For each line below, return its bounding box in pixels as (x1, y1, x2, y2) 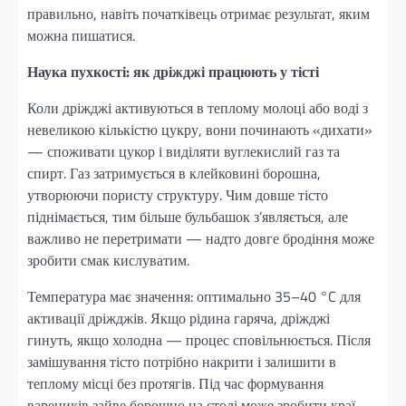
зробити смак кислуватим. (27, 248, 189, 271)
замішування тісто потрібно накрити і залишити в (27, 350, 336, 372)
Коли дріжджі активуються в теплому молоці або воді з (27, 96, 368, 119)
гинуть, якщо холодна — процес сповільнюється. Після (27, 328, 371, 351)
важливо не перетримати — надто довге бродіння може (27, 227, 374, 249)
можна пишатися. (27, 24, 135, 46)
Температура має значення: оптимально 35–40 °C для (27, 285, 361, 307)
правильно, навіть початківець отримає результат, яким (27, 2, 370, 24)
